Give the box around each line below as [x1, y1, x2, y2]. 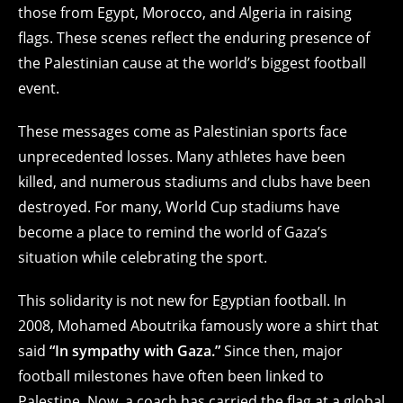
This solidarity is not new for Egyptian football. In [18, 290, 346, 310]
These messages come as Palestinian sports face [18, 121, 347, 141]
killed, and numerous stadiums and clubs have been [18, 171, 371, 192]
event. [18, 77, 59, 98]
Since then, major [220, 340, 343, 361]
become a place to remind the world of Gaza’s [18, 221, 327, 242]
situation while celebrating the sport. [18, 246, 267, 267]
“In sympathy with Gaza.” [49, 340, 220, 361]
